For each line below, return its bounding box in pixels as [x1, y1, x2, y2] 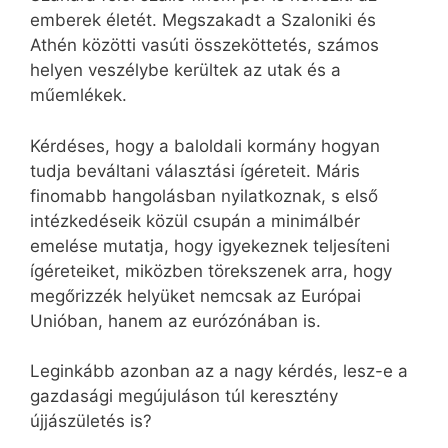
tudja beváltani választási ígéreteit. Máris [30, 160, 360, 181]
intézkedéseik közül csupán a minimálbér [30, 210, 360, 231]
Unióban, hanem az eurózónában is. [30, 310, 321, 331]
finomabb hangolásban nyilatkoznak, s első [30, 185, 378, 206]
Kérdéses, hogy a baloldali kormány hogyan [30, 135, 380, 156]
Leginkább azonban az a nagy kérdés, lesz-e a [30, 361, 408, 382]
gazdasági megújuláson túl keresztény [30, 386, 338, 407]
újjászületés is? [30, 411, 152, 432]
